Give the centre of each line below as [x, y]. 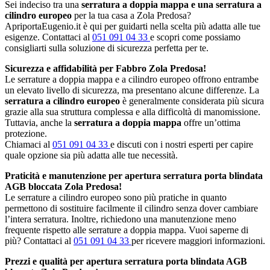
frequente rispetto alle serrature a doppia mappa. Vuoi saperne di [127, 230]
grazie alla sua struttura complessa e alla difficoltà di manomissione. [133, 112]
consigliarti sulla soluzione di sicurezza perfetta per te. [107, 48]
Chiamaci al [29, 144]
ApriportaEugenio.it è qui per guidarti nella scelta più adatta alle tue [133, 26]
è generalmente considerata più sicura [192, 101]
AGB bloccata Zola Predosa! [63, 187]
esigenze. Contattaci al [49, 37]
